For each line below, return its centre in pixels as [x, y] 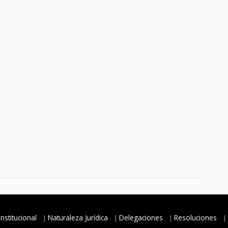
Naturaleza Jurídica [78, 217]
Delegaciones [141, 217]
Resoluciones [195, 217]
